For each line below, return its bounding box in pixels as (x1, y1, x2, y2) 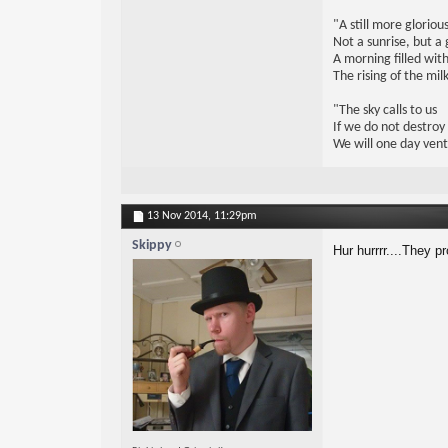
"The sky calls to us (332, 103, 437, 119)
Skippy (131, 238, 172, 254)
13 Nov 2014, (146, 210, 214, 223)
